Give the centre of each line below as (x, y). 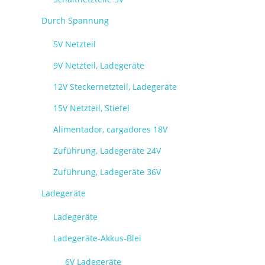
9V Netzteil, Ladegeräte (99, 65)
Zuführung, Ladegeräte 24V (107, 151)
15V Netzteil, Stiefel (91, 108)
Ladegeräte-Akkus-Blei (97, 238)
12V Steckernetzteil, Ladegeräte (115, 87)
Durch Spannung (75, 20)
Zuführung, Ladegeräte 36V (107, 172)
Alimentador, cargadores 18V (110, 129)
